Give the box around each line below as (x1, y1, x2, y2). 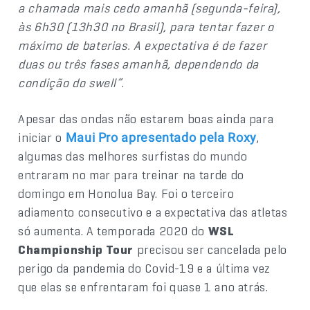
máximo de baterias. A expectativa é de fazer (18, 37, 267, 53)
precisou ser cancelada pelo (134, 241, 288, 257)
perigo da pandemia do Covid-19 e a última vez (18, 259, 271, 276)
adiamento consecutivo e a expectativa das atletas (18, 203, 288, 220)
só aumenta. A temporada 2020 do (18, 222, 208, 239)
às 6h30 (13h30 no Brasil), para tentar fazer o (18, 18, 274, 35)
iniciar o (18, 129, 66, 145)
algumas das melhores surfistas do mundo (18, 147, 248, 164)
